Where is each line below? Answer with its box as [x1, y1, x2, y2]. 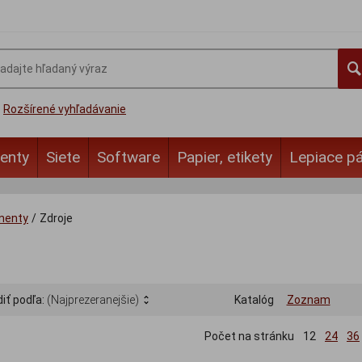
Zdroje [40, 212, 73, 225]
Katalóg [234, 293, 274, 307]
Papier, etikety [177, 148, 272, 166]
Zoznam [286, 293, 330, 307]
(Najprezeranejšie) [47, 293, 139, 307]
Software [97, 148, 160, 166]
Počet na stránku [204, 330, 294, 343]
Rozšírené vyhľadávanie [3, 103, 126, 116]
